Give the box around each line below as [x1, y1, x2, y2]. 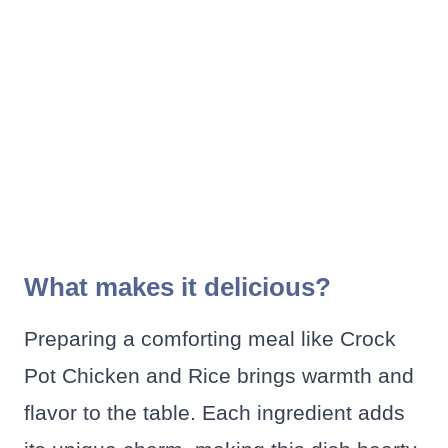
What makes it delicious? [24, 272, 331, 303]
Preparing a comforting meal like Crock [24, 327, 396, 351]
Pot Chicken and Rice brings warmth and [24, 364, 414, 388]
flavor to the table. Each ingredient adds [24, 401, 405, 425]
